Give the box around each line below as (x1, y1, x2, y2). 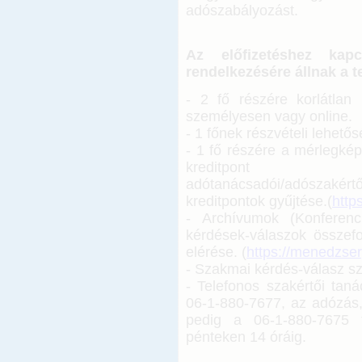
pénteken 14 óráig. (186, 329, 306, 346)
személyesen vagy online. (186, 108, 352, 125)
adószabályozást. (186, 2, 298, 19)
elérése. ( (186, 244, 246, 261)
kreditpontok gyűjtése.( (186, 193, 332, 210)
